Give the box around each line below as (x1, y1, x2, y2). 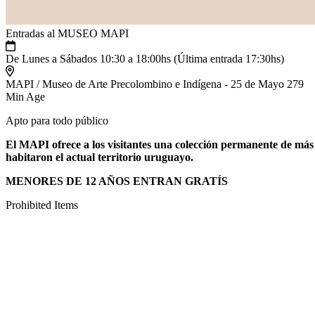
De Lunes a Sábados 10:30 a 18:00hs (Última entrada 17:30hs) (6, 53, 284, 65)
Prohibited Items (6, 199, 78, 211)
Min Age (6, 91, 45, 103)
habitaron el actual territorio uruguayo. (6, 151, 193, 163)
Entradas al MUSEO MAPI (6, 27, 129, 39)
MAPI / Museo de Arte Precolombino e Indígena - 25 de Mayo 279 (6, 78, 304, 90)
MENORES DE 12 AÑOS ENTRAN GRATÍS (6, 175, 228, 187)
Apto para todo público (6, 115, 108, 127)
